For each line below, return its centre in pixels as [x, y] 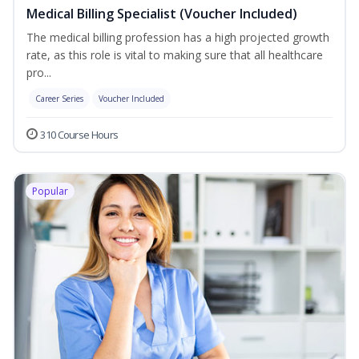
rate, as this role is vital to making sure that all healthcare [175, 55]
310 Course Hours [79, 135]
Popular [50, 192]
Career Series [59, 99]
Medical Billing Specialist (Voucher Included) [162, 14]
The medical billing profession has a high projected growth [178, 38]
